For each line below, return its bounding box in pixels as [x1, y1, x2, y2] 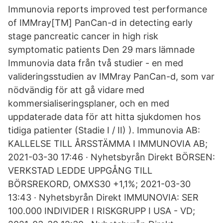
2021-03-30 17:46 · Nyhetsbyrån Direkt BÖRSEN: [8, 152, 215, 162]
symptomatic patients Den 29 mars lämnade [8, 44, 195, 55]
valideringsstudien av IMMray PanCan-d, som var [8, 71, 215, 82]
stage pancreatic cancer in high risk [8, 31, 158, 41]
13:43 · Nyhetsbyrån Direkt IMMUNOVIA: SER [8, 192, 199, 203]
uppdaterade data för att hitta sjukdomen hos [8, 111, 201, 122]
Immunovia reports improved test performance [8, 4, 207, 14]
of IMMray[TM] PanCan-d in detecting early [8, 17, 193, 28]
